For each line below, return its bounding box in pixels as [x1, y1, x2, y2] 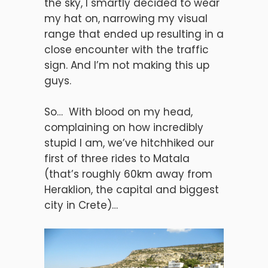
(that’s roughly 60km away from [44, 167, 212, 181]
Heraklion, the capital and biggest [44, 182, 219, 197]
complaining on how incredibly [44, 120, 203, 135]
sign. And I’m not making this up [44, 58, 209, 72]
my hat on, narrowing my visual [44, 11, 208, 26]
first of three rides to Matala [44, 151, 190, 166]
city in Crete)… [44, 198, 118, 212]
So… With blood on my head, [44, 105, 193, 119]
